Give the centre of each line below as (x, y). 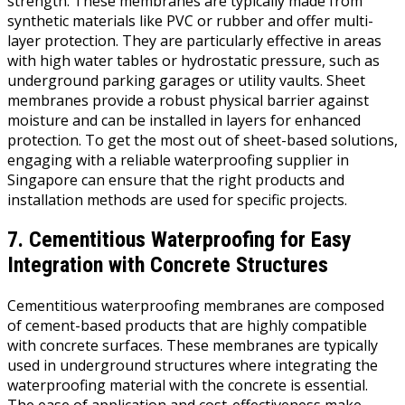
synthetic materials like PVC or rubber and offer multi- (190, 20)
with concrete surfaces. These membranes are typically (193, 346)
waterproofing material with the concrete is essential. (188, 386)
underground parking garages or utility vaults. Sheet (186, 80)
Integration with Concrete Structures (168, 265)
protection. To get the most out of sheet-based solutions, (202, 140)
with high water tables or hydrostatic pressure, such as (193, 60)
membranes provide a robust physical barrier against (188, 100)
